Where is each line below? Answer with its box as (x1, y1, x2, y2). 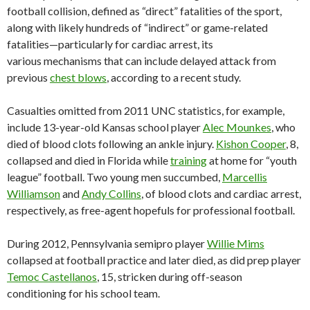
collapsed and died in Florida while (7, 154, 170, 167)
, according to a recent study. (107, 71, 241, 84)
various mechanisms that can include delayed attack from (7, 54, 276, 68)
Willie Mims (207, 237, 264, 250)
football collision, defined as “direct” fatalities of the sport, (7, 4, 282, 18)
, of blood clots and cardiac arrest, (141, 187, 301, 201)
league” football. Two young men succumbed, (7, 170, 222, 184)
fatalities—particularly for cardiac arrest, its (7, 37, 213, 51)
